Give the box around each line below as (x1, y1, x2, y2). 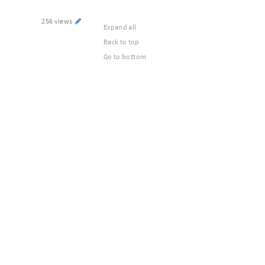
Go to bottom (104, 52, 147, 61)
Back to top (104, 37, 140, 46)
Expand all (104, 22, 137, 31)
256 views (41, 17, 74, 25)
